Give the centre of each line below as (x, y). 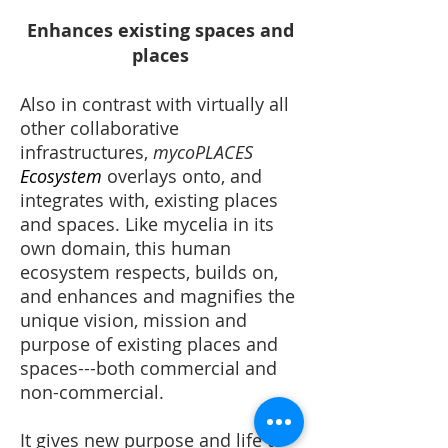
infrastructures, (86, 152)
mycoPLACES (203, 152)
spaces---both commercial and (148, 368)
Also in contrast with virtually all (154, 104)
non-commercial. (92, 392)
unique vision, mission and (133, 320)
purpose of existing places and (149, 344)
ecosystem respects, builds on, (149, 272)
